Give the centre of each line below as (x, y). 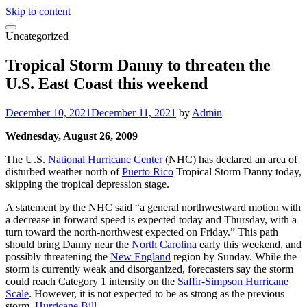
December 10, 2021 (48, 112)
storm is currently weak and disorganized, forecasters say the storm (149, 269)
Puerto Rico (148, 171)
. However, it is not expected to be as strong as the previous (157, 293)
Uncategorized (37, 36)
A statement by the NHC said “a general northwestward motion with (153, 207)
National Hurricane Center (105, 159)
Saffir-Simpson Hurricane (233, 281)
